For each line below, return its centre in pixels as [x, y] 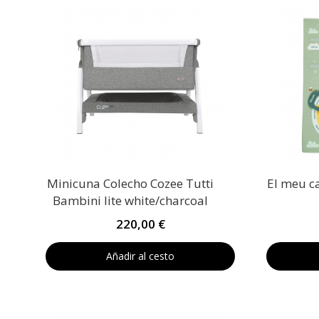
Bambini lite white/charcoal [130, 200]
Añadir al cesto [140, 256]
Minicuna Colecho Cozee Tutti [130, 183]
